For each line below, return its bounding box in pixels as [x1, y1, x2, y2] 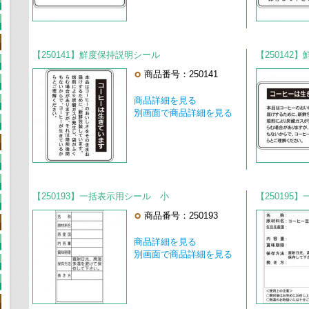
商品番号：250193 [143, 210, 218, 221]
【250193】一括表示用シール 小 [32, 191, 169, 202]
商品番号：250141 [143, 69, 218, 80]
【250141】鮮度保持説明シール [32, 50, 160, 61]
